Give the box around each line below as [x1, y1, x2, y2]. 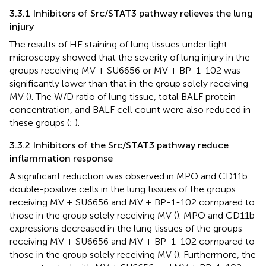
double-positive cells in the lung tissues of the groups [9, 183, 236, 195]
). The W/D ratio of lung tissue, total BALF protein [28, 90, 236, 102]
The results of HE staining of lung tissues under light [9, 38, 227, 50]
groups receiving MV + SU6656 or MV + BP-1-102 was [9, 64, 240, 76]
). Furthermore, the [176, 248, 256, 260]
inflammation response [9, 152, 113, 164]
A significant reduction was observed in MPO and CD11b [9, 170, 248, 182]
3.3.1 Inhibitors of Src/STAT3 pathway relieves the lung [9, 7, 253, 19]
